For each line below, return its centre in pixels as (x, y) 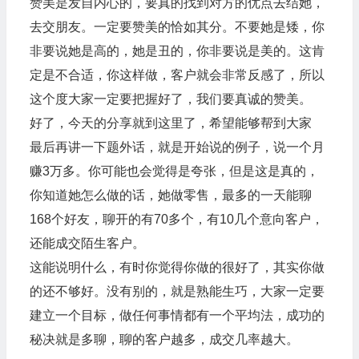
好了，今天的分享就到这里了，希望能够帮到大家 (170, 123)
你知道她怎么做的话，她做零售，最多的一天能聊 (170, 195)
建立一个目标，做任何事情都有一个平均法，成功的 (177, 315)
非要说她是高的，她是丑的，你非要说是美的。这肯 (177, 50)
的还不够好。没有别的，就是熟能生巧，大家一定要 (177, 291)
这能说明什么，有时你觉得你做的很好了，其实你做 (177, 267)
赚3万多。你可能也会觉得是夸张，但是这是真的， (174, 171)
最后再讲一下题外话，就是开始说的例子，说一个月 (177, 147)
